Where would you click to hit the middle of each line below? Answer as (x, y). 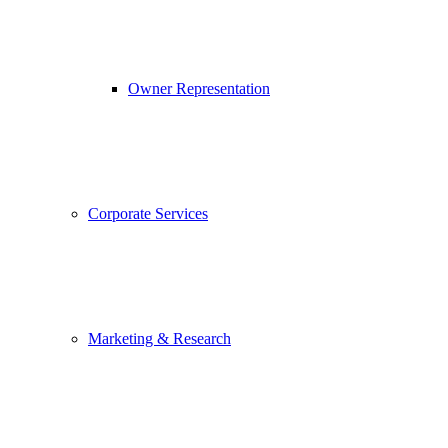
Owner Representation (199, 88)
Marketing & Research (159, 338)
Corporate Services (148, 213)
